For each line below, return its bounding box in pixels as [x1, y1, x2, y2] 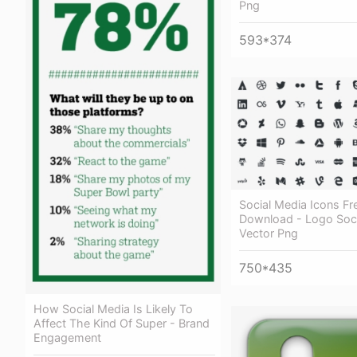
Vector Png [239, 226, 298, 241]
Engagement [33, 330, 101, 344]
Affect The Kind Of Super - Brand [33, 316, 210, 330]
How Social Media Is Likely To [33, 301, 193, 316]
